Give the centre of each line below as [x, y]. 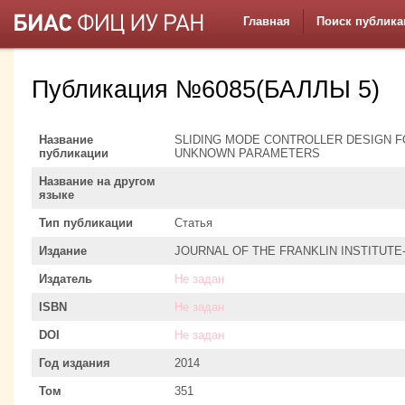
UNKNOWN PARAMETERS [247, 153]
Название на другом [97, 181]
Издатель [66, 278]
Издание [63, 250]
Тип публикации [86, 222]
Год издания [75, 363]
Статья [193, 222]
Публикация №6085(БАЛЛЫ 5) [206, 90]
